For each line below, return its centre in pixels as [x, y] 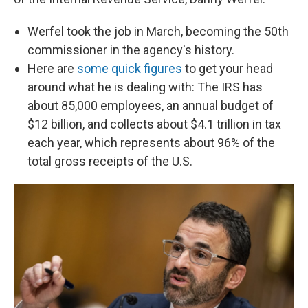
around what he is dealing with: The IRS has [145, 87]
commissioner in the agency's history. [131, 50]
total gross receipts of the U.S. [110, 161]
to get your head [228, 68]
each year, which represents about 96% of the [151, 143]
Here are [52, 68]
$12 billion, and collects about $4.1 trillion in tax [154, 124]
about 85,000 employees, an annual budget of [151, 106]
